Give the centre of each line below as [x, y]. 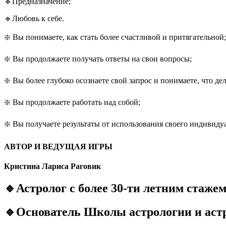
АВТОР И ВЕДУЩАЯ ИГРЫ [58, 146]
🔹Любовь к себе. [34, 18]
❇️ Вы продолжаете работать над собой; [72, 102]
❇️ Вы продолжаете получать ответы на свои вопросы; [98, 59]
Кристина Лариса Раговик [52, 166]
